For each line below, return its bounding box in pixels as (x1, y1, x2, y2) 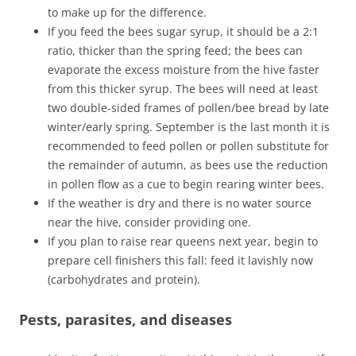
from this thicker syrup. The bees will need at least (48, 80, 318, 96)
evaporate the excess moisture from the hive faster (48, 61, 319, 77)
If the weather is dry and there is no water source (48, 195, 311, 211)
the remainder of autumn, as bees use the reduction (48, 157, 328, 172)
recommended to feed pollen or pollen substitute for (48, 137, 329, 153)
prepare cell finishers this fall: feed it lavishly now (48, 252, 313, 268)
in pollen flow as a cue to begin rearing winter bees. (48, 176, 324, 192)
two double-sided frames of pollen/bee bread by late (48, 99, 329, 115)
